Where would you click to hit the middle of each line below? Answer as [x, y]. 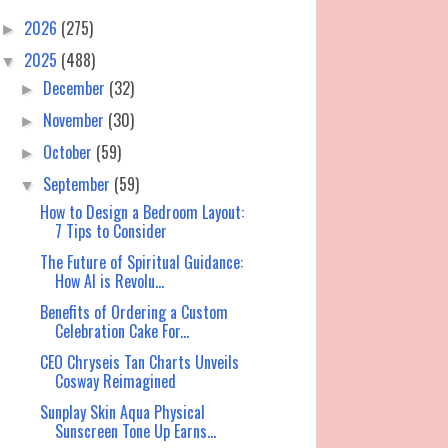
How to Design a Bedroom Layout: [141, 212]
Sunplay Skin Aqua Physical [122, 412]
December [76, 88]
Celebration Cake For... [121, 331]
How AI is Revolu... [109, 281]
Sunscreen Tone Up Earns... [135, 431]
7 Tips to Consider [110, 231]
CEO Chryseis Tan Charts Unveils [139, 362]
